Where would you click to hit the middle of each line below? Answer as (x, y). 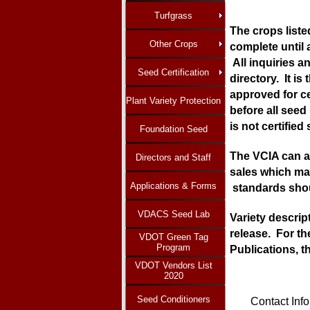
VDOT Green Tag (173, 237)
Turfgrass (173, 15)
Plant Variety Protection (173, 100)
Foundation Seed (173, 129)
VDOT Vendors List (173, 266)
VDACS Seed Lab (173, 214)
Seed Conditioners (173, 299)
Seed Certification (173, 72)
